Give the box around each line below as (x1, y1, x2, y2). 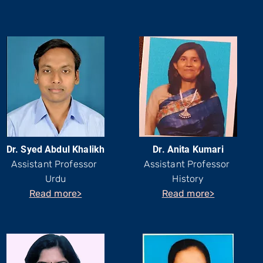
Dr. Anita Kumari (153, 144, 224, 155)
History (172, 173, 204, 184)
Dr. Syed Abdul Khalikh (6, 144, 105, 155)
